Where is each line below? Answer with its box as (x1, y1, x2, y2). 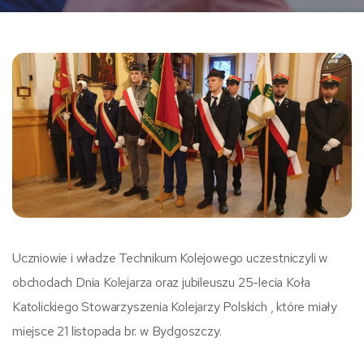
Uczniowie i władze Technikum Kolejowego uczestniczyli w (12, 249, 327, 267)
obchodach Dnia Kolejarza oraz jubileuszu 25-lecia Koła (12, 274, 311, 292)
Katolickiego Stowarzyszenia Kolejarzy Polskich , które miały (12, 298, 337, 316)
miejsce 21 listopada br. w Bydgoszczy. (12, 323, 222, 340)
